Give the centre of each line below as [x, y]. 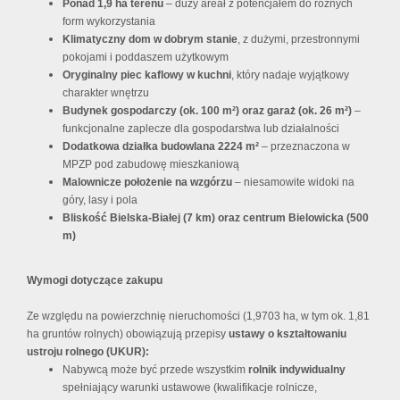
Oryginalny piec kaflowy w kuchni [147, 75]
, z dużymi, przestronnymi [299, 40]
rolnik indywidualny [297, 370]
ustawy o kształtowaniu [287, 334]
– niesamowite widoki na [293, 183]
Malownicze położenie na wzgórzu [147, 183]
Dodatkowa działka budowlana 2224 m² [161, 147]
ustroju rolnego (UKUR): [88, 352]
